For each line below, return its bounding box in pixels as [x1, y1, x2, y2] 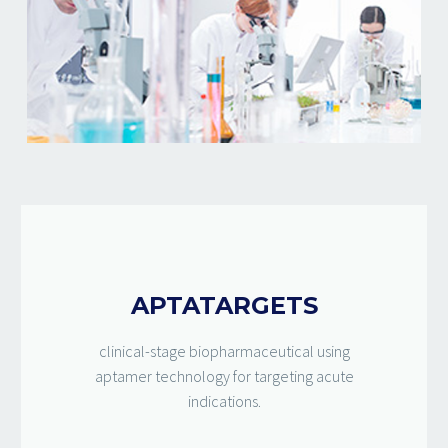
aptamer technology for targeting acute [94, 365, 354, 386]
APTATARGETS [130, 290, 318, 320]
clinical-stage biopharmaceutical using [98, 340, 350, 361]
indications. [187, 390, 261, 411]
